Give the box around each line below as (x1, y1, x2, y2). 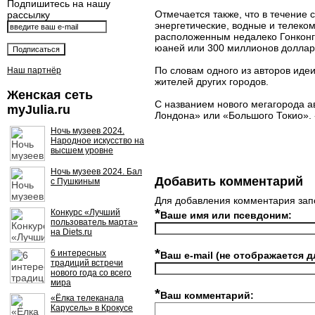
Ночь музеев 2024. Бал (51, 167, 142, 176)
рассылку (7, 9, 50, 20)
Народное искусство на (51, 136, 144, 146)
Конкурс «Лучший (51, 207, 120, 217)
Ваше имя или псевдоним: (160, 210, 292, 221)
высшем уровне (51, 146, 113, 155)
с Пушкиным (51, 176, 100, 186)
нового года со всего (51, 268, 131, 278)
